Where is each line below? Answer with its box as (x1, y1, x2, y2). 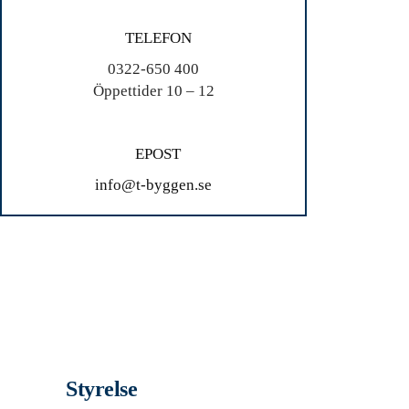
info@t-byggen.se (95, 176, 212, 194)
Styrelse (66, 377, 138, 401)
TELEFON (124, 29, 192, 47)
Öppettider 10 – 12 (92, 82, 215, 100)
